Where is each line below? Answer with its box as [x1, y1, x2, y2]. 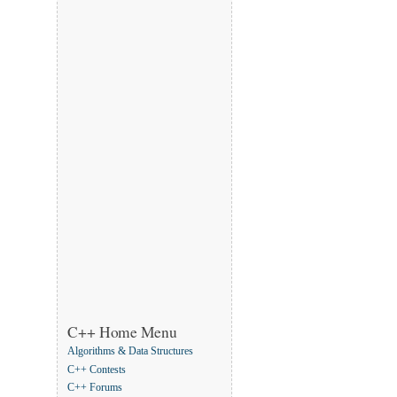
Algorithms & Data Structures [67, 346, 193, 358]
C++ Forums [67, 382, 122, 394]
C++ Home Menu [67, 322, 177, 342]
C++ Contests [67, 363, 126, 376]
